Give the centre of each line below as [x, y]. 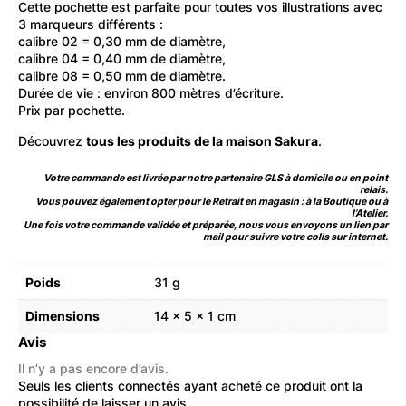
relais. [374, 189]
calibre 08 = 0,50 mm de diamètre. [122, 75]
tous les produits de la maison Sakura [202, 140]
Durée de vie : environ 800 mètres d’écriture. [151, 92]
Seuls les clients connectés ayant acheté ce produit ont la [190, 385]
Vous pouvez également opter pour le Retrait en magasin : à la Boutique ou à [212, 201]
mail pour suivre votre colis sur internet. [295, 237]
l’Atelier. [370, 213]
